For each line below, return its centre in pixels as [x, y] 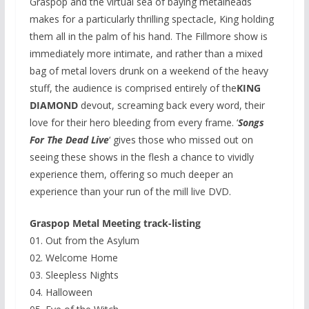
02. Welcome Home [73, 258]
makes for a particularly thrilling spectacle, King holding [151, 19]
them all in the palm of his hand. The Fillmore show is [148, 37]
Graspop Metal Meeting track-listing [115, 223]
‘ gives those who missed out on [181, 140]
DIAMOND [53, 106]
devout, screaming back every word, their [171, 106]
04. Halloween [61, 292]
